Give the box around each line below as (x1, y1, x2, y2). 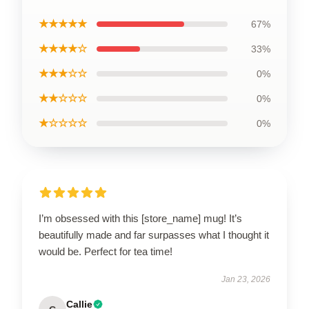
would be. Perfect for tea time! (39, 246, 172, 257)
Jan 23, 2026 (221, 275, 270, 284)
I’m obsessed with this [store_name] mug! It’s (39, 212, 242, 224)
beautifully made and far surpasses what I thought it (39, 229, 269, 241)
